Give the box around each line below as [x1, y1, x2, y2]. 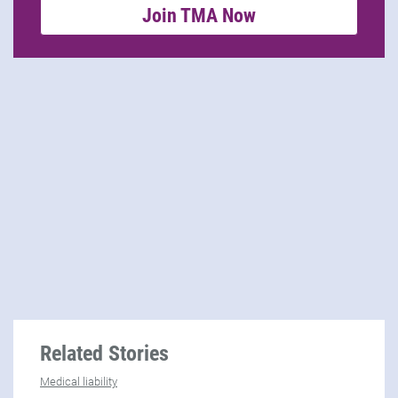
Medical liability [40, 374, 117, 388]
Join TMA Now [142, 4, 256, 27]
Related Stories [40, 340, 169, 366]
